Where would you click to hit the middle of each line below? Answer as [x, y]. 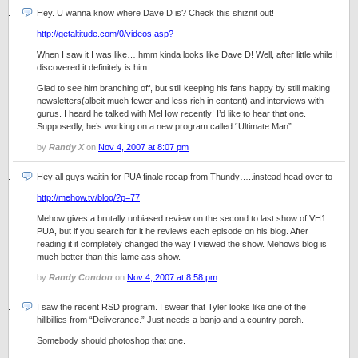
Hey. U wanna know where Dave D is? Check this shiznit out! [155, 13]
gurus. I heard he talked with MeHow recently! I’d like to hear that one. [171, 113]
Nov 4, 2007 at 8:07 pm [143, 147]
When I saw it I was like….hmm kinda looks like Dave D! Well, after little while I [187, 54]
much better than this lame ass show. [109, 257]
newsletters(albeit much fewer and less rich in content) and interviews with [180, 101]
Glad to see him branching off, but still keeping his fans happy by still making [183, 88]
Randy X [66, 147]
